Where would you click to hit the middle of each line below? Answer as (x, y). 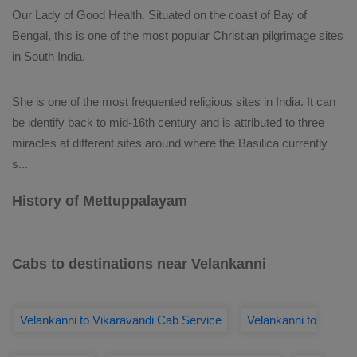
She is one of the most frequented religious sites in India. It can (174, 102)
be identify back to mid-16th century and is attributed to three (168, 122)
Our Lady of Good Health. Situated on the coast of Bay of (159, 15)
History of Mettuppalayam (100, 201)
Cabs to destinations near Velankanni (139, 264)
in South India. (49, 56)
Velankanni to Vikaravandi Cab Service (121, 320)
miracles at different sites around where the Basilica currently (170, 143)
